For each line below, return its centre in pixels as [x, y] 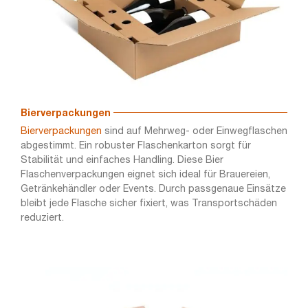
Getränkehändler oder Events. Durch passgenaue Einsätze [153, 190]
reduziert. [42, 219]
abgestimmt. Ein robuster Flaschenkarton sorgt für [135, 146]
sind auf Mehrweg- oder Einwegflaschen [194, 132]
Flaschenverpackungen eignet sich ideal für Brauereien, [145, 175]
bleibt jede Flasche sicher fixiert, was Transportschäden [148, 204]
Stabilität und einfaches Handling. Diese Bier [122, 161]
